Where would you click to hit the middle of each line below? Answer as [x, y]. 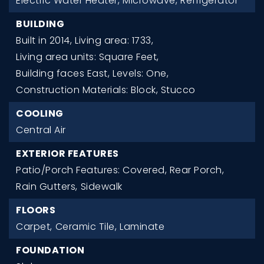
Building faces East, [63, 73]
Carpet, [34, 226]
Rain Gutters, [47, 186]
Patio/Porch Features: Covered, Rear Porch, [120, 170]
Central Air [41, 130]
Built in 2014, [44, 40]
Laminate [142, 226]
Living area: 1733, [114, 40]
